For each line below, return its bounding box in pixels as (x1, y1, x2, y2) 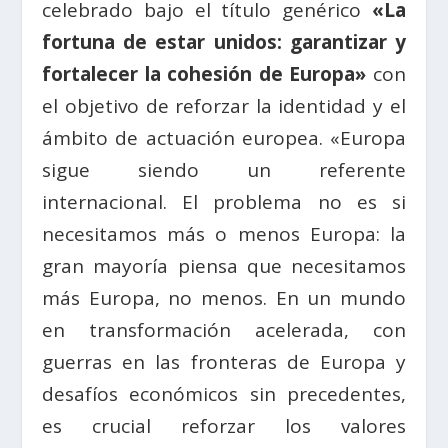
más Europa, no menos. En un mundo (42, 284, 406, 311)
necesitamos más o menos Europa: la (42, 220, 406, 247)
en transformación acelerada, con (42, 316, 406, 343)
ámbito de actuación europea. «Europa (42, 124, 406, 151)
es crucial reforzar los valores (42, 412, 406, 439)
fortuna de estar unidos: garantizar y (42, 28, 406, 55)
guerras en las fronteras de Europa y (42, 348, 406, 375)
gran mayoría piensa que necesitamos (42, 252, 406, 279)
